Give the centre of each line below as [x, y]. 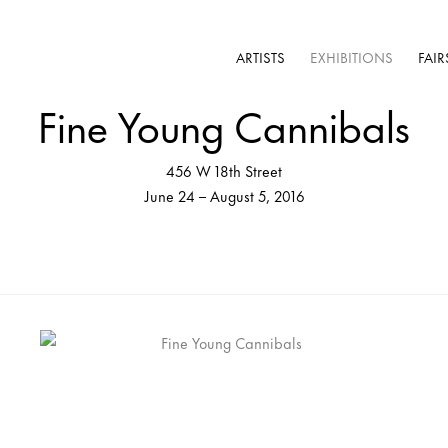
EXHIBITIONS [351, 56]
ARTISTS [260, 56]
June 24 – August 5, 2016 [224, 195]
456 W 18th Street [224, 170]
